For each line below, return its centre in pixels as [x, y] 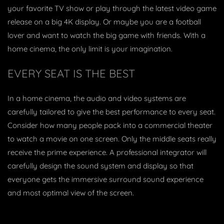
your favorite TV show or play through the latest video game [112, 8]
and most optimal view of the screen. [71, 192]
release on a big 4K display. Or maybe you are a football [104, 21]
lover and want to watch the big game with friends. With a [106, 35]
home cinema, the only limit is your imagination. [90, 48]
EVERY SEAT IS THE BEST [71, 73]
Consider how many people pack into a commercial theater [110, 125]
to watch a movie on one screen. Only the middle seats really [112, 138]
